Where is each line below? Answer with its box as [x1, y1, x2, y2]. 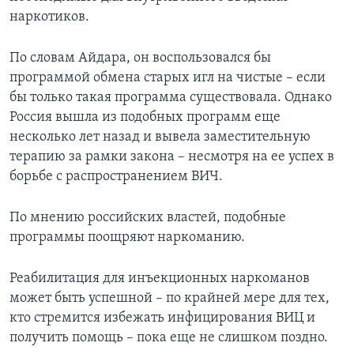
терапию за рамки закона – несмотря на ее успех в [9, 149, 334, 165]
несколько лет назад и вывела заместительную [9, 130, 311, 145]
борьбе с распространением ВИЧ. [9, 169, 223, 185]
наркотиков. [9, 9, 89, 25]
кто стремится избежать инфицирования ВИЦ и [9, 311, 315, 326]
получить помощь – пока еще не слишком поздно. [9, 330, 328, 346]
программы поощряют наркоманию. [9, 230, 245, 246]
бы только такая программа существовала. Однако [9, 90, 332, 106]
